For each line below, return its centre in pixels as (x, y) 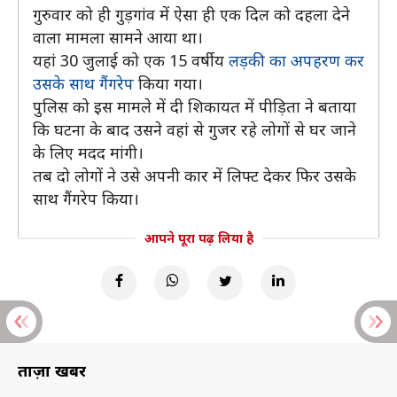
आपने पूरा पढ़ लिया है (198, 238)
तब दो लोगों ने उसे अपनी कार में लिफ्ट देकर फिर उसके (195, 175)
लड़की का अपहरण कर (296, 60)
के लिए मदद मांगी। (88, 152)
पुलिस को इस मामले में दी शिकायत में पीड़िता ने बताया (195, 106)
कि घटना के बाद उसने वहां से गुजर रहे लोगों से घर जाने (195, 129)
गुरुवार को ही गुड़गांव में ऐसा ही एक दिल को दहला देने (191, 14)
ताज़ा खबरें (52, 370)
